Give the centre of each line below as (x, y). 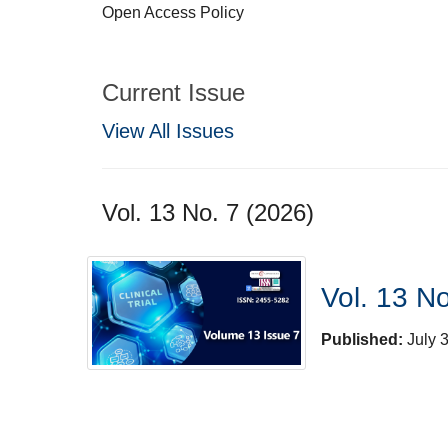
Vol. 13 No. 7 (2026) (208, 212)
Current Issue (173, 92)
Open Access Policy (173, 12)
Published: (364, 339)
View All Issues (168, 130)
